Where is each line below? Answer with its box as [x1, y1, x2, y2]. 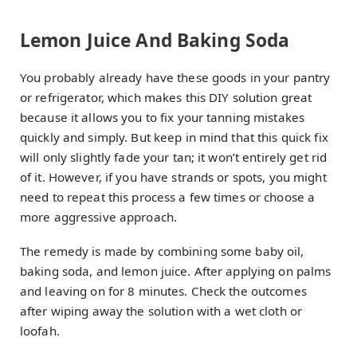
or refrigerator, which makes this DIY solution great [20, 88, 312, 105]
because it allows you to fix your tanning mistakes [20, 108, 305, 125]
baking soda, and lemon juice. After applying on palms [20, 263, 331, 280]
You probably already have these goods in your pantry [20, 69, 331, 85]
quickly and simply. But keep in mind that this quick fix [20, 128, 328, 145]
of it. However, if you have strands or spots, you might [20, 168, 327, 185]
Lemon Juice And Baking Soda [20, 27, 290, 53]
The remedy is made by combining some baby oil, [20, 243, 304, 260]
